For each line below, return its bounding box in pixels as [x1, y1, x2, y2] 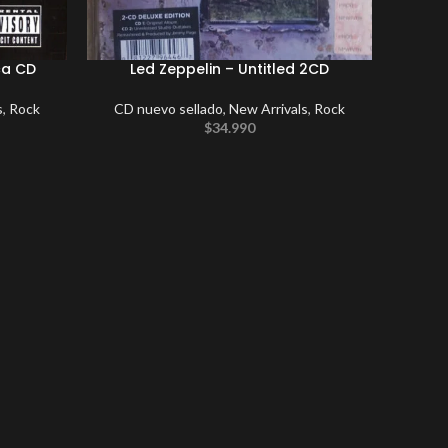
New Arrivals [229, 99, 309, 117]
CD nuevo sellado [114, 99, 224, 117]
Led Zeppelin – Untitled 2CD [130, 58, 330, 79]
